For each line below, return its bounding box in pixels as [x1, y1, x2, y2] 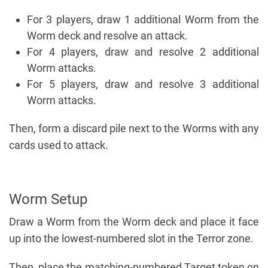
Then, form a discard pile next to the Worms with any [9, 122, 259, 135]
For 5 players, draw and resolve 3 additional [27, 78, 259, 91]
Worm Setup [9, 191, 87, 208]
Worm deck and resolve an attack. [27, 29, 188, 42]
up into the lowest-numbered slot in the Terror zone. [9, 232, 254, 245]
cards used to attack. [9, 139, 108, 152]
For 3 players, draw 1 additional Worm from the [27, 13, 259, 26]
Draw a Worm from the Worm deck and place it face [9, 215, 259, 229]
